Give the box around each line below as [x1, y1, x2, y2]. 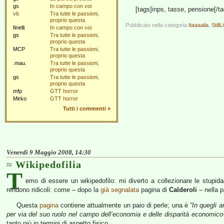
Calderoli [169, 186, 197, 193]
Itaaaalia [188, 22, 208, 28]
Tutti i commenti [63, 105, 106, 111]
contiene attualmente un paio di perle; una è [58, 201, 190, 209]
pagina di [139, 186, 169, 193]
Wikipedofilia [15, 159, 81, 170]
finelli [13, 24, 24, 30]
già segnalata [100, 186, 139, 193]
